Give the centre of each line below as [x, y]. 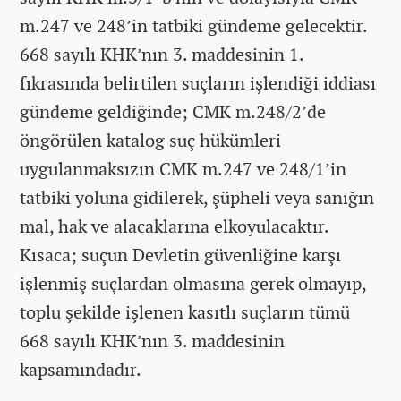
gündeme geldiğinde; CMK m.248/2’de [173, 111]
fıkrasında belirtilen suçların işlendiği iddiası [198, 83]
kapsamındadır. [81, 369]
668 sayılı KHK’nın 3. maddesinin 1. [162, 54]
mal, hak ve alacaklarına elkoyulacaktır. [174, 226]
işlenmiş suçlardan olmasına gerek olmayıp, [193, 283]
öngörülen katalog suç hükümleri [150, 140]
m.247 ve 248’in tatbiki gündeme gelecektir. [193, 26]
